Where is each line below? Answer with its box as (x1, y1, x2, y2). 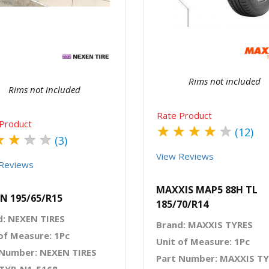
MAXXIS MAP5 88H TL (156, 183, 258, 196)
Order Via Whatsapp (59, 5, 102, 12)
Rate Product (157, 109, 212, 121)
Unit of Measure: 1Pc (156, 235, 250, 247)
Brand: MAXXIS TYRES (156, 219, 253, 231)
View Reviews (156, 150, 214, 162)
